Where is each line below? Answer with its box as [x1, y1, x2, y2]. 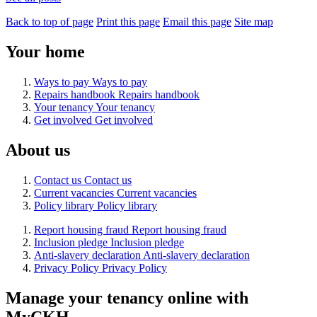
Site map [234, 16, 273, 28]
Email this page [163, 16, 231, 28]
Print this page [96, 16, 160, 28]
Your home [6, 42, 85, 62]
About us [6, 141, 70, 160]
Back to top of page [6, 16, 93, 28]
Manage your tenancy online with [6, 288, 248, 307]
